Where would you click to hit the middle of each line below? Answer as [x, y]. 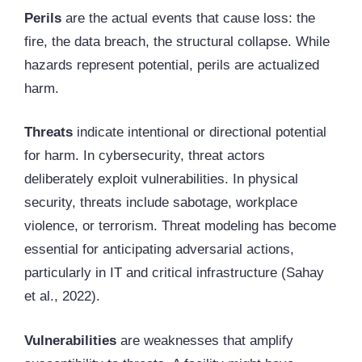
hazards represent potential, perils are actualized [172, 65]
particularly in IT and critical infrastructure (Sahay [174, 273]
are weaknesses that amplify [205, 340]
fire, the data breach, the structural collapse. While [177, 41]
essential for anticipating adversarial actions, [159, 250]
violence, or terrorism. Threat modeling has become [180, 226]
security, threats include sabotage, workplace [161, 203]
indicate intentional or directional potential [200, 133]
